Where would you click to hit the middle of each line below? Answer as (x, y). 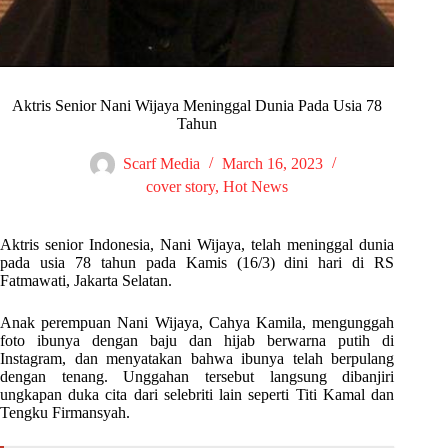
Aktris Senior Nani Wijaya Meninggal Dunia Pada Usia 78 (197, 106)
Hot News (256, 187)
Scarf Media (161, 164)
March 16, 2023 (272, 164)
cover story (181, 187)
